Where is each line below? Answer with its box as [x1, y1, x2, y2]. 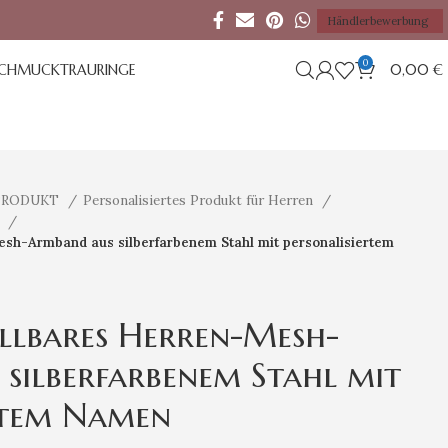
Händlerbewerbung [327, 14, 428, 28]
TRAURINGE [60, 61, 136, 79]
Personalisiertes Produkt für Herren [83, 192, 317, 209]
